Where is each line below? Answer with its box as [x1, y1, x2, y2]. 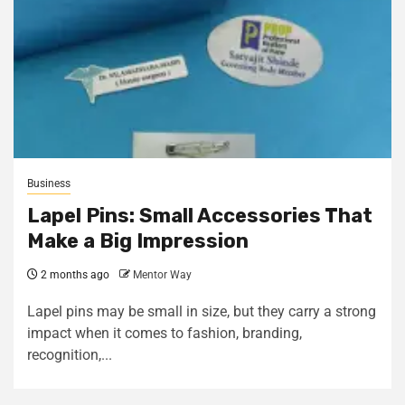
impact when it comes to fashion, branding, [27, 325, 302, 342]
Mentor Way [133, 268, 192, 281]
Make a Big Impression [27, 229, 249, 253]
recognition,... [27, 346, 112, 363]
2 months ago [38, 268, 109, 281]
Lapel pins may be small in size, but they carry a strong [27, 303, 376, 320]
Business [27, 177, 71, 190]
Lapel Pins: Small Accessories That [27, 203, 372, 228]
